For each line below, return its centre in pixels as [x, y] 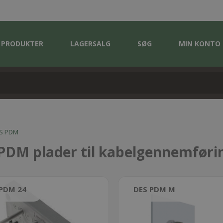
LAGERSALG [90, 44]
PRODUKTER [22, 44]
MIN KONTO [200, 44]
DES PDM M [154, 189]
